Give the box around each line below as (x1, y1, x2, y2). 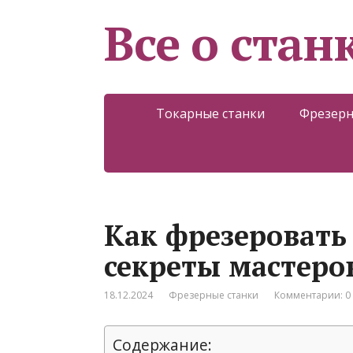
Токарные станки (155, 105, 265, 122)
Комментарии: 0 (274, 288, 351, 302)
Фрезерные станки (169, 288, 258, 302)
